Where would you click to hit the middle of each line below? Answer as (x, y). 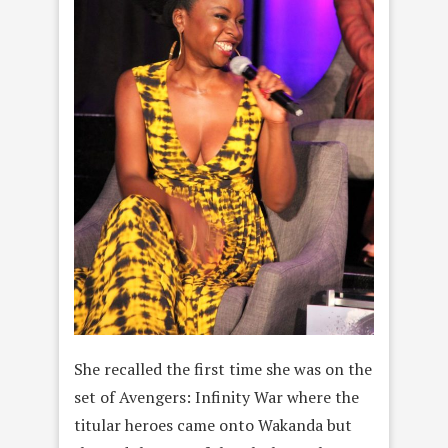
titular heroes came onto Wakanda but (213, 425)
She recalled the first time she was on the (223, 369)
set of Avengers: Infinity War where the (216, 397)
